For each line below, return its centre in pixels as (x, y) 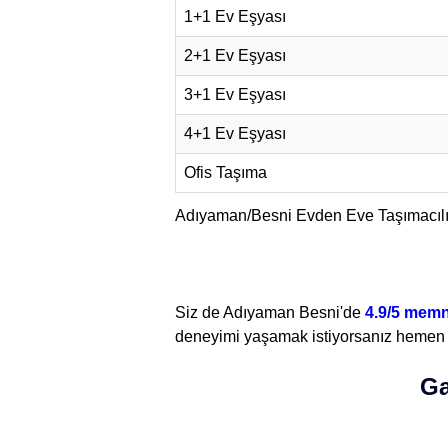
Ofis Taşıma (225, 172)
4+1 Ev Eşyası (235, 133)
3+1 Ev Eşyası (235, 94)
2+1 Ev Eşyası (235, 55)
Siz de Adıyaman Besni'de (270, 311)
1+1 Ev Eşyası (235, 16)
